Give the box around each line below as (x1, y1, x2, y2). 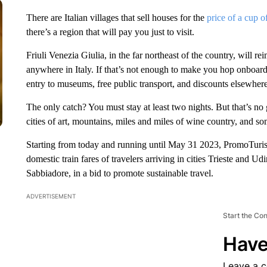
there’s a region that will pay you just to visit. (26, 27, 194, 37)
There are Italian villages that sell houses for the (26, 13, 207, 23)
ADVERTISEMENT (26, 193, 76, 200)
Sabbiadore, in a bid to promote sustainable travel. (26, 168, 213, 178)
